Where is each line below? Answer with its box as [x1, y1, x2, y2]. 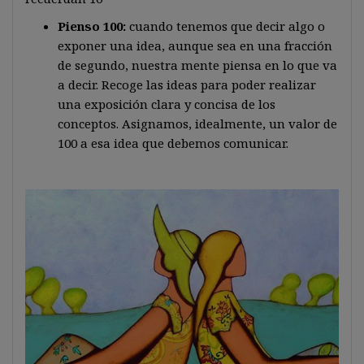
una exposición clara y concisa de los [58, 96, 275, 112]
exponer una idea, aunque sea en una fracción [58, 37, 332, 54]
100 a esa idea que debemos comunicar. [58, 135, 288, 151]
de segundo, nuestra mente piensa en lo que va [58, 57, 337, 73]
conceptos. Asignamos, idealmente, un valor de [58, 115, 337, 132]
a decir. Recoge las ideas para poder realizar [58, 76, 316, 93]
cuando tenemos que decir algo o [129, 18, 325, 34]
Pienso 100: [58, 18, 129, 34]
